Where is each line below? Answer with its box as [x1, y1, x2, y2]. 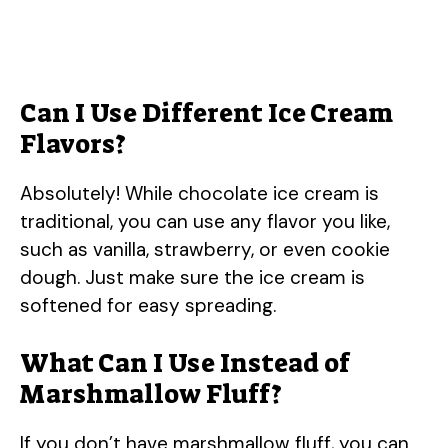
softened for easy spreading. [20, 292, 276, 318]
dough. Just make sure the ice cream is [20, 264, 365, 290]
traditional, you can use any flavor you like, [20, 208, 390, 234]
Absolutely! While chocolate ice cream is [20, 180, 379, 206]
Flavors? [20, 126, 126, 161]
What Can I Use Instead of [20, 346, 350, 381]
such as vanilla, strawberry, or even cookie [20, 236, 390, 262]
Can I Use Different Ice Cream [20, 95, 393, 130]
